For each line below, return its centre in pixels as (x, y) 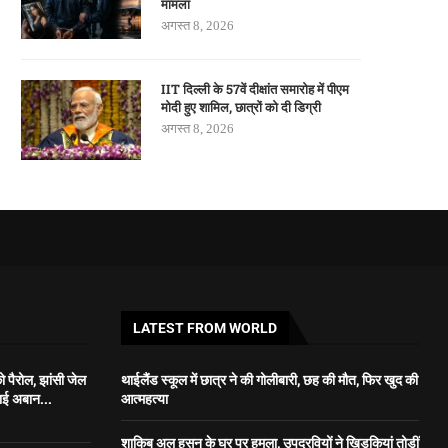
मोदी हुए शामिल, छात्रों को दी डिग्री (241, 107)
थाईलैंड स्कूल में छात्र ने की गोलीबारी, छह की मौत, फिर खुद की (269, 380)
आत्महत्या (144, 399)
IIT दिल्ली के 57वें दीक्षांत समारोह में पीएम (255, 89)
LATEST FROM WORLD (204, 328)
